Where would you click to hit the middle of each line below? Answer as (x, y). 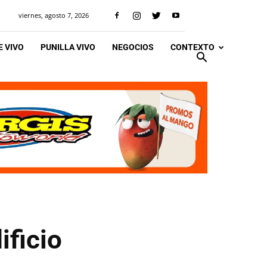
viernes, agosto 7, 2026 (54, 15)
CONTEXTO (193, 47)
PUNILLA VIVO (68, 47)
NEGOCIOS (133, 47)
